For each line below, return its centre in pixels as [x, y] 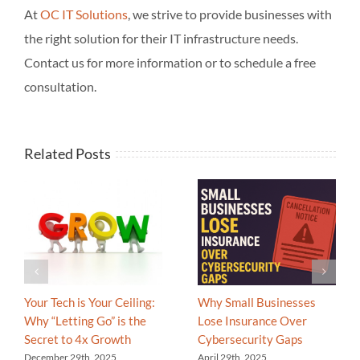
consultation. [60, 86]
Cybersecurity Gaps [250, 339]
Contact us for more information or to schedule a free [170, 62]
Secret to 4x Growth [78, 339]
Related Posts [67, 153]
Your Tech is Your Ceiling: [90, 302]
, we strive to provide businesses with [230, 14]
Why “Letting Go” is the [85, 320]
